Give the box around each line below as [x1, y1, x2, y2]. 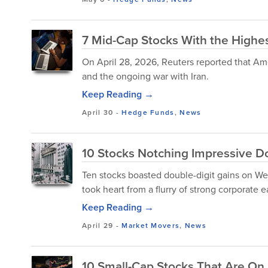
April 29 [82, 220, 114, 230]
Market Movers [121, 220, 180, 230]
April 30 [82, 107, 114, 117]
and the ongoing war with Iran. [82, 69, 209, 83]
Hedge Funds [121, 107, 175, 117]
